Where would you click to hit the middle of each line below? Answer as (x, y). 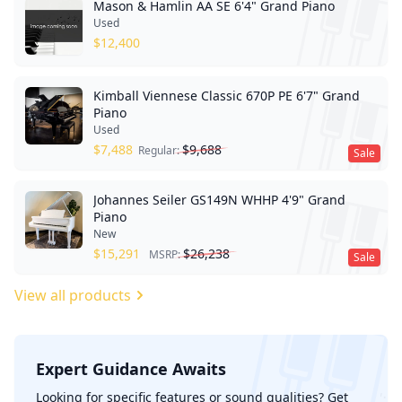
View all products (73, 295)
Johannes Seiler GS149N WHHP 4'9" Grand (219, 200)
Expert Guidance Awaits (131, 369)
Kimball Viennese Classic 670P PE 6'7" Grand (227, 96)
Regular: (160, 150)
